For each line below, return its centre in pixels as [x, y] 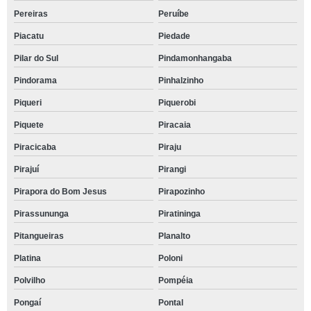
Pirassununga [41, 213]
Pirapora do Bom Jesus [60, 191]
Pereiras [31, 14]
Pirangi [172, 169]
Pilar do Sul [36, 58]
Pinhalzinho [180, 80]
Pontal [170, 302]
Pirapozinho [181, 191]
